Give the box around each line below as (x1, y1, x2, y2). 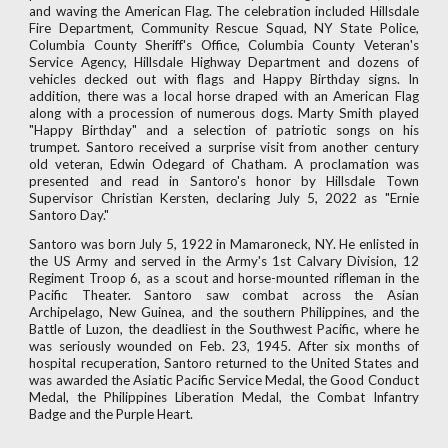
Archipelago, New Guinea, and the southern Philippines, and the (29, 304, 419, 320)
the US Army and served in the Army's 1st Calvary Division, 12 (29, 253, 419, 269)
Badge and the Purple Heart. (29, 406, 194, 422)
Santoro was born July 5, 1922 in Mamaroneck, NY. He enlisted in (29, 236, 419, 252)
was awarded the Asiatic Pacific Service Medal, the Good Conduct (29, 372, 419, 388)
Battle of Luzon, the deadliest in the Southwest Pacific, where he (29, 321, 419, 337)
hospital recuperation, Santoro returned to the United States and (29, 355, 419, 371)
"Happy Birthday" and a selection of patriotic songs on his (29, 122, 419, 138)
